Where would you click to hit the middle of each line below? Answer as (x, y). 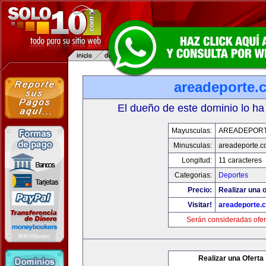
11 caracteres (240, 160)
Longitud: (197, 160)
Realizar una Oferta (231, 258)
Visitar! (199, 205)
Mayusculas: (191, 131)
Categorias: (193, 175)
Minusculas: (192, 145)
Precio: (199, 190)
